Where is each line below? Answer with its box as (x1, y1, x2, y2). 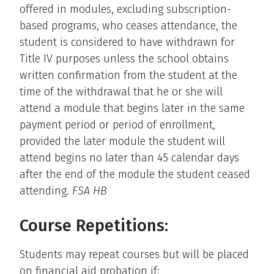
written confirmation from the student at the (20, 68, 237, 82)
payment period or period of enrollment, (20, 117, 215, 131)
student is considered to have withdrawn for (20, 35, 235, 49)
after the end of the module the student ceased (20, 167, 250, 181)
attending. (20, 183, 72, 198)
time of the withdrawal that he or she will (20, 84, 223, 98)
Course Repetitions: (20, 215, 168, 235)
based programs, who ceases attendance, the (20, 18, 237, 32)
